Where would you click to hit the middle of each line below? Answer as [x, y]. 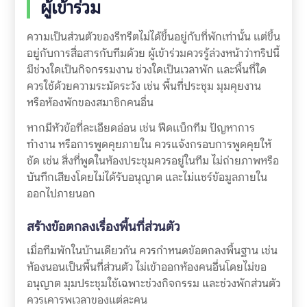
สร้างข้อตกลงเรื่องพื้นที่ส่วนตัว [103, 226]
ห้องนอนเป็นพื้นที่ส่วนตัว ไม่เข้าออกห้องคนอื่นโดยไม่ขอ [146, 267]
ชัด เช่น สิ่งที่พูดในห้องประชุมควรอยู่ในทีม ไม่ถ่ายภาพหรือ [152, 160]
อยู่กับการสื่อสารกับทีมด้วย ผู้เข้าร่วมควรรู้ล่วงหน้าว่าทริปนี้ [153, 53]
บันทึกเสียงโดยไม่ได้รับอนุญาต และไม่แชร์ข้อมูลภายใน [147, 177]
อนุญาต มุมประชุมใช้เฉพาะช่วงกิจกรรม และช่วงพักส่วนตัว [153, 283]
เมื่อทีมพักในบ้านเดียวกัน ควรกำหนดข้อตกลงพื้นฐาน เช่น [152, 250]
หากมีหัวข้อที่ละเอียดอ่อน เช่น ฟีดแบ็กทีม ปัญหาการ [140, 127]
